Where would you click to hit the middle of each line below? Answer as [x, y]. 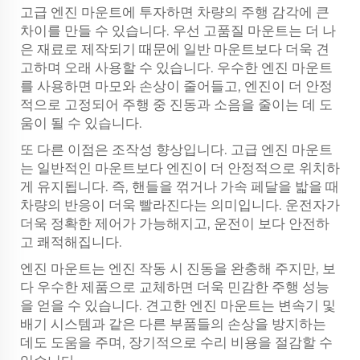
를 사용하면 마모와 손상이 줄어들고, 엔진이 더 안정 [176, 86]
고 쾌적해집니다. [71, 242]
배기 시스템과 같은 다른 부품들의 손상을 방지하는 [173, 324]
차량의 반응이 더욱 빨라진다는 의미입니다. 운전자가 [180, 205]
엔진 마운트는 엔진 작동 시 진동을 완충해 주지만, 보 [178, 268]
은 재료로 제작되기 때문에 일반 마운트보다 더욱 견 [175, 49]
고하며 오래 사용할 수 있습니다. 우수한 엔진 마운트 [176, 67]
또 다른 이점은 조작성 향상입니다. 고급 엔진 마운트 [176, 149]
